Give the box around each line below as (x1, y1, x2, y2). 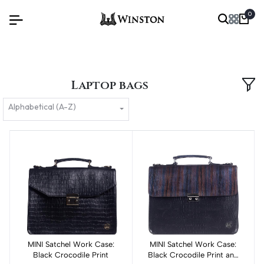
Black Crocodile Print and (147, 250, 239, 259)
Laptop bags (71, 77, 149, 94)
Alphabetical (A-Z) (8, 101, 76, 113)
